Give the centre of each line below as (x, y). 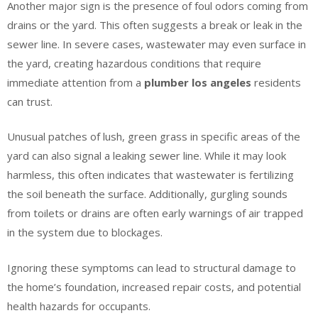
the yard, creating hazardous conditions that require (134, 63)
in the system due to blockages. (85, 232)
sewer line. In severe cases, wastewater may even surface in (157, 44)
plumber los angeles (198, 82)
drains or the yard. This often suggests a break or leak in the (155, 24)
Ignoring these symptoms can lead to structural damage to (152, 267)
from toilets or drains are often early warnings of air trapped (155, 213)
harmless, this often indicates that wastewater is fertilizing (150, 175)
